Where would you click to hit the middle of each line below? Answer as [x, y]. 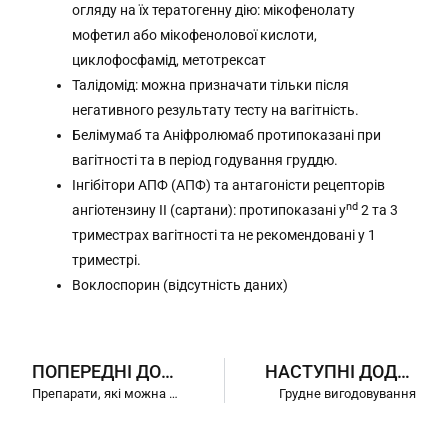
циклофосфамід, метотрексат [169, 60]
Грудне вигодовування [347, 394]
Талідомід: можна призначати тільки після [211, 85]
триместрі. [107, 260]
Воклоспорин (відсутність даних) [180, 285]
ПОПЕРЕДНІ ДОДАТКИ [168, 372]
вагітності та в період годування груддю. [205, 160]
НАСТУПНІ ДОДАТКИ [403, 372]
